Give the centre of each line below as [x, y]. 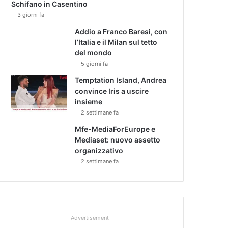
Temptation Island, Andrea [121, 80]
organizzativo [99, 150]
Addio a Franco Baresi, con [121, 31]
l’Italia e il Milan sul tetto [116, 42]
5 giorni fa [95, 63]
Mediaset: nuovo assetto [118, 139]
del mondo [94, 52]
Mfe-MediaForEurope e [115, 129]
